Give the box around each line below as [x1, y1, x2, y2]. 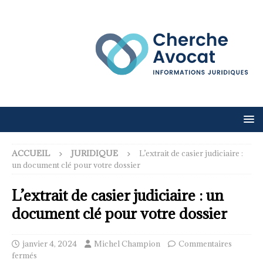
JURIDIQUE [71, 147, 118, 159]
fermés [12, 249, 37, 261]
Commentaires [178, 238, 232, 249]
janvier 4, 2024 [22, 238, 77, 249]
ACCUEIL [12, 147, 50, 159]
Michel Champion [94, 238, 160, 249]
